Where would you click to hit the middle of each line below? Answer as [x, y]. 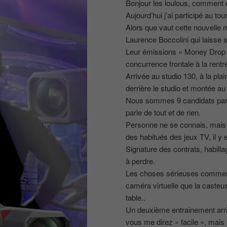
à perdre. [140, 161]
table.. [136, 197]
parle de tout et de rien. [163, 112]
